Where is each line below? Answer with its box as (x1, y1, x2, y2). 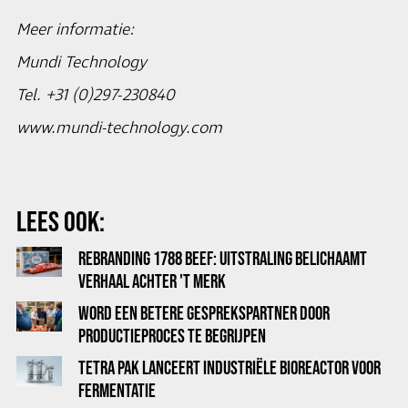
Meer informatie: (16, 19, 134, 41)
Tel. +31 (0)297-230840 (16, 85, 175, 107)
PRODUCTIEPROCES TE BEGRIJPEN (78, 325, 266, 346)
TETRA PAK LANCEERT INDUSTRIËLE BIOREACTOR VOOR (78, 357, 381, 378)
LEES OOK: (16, 205, 105, 237)
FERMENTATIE (78, 380, 156, 401)
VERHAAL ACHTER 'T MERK (78, 270, 226, 291)
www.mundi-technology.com (16, 117, 222, 139)
